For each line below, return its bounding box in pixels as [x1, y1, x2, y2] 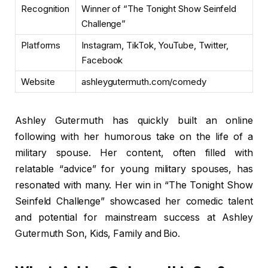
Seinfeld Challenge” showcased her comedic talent [15, 196, 253, 208]
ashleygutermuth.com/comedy [81, 75, 206, 87]
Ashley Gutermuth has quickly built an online [15, 115, 253, 127]
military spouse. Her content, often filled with [15, 147, 253, 159]
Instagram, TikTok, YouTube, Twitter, [81, 39, 229, 51]
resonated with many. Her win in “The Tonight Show [15, 179, 253, 191]
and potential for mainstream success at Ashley [15, 212, 253, 224]
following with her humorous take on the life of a [15, 131, 253, 143]
